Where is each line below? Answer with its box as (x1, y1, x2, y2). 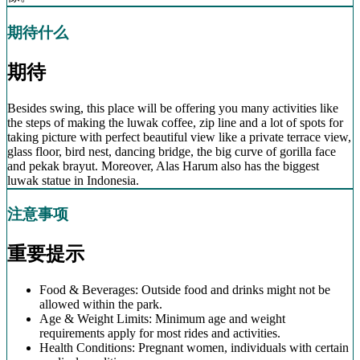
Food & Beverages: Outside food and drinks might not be (39, 283, 330, 297)
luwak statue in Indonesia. (7, 173, 139, 187)
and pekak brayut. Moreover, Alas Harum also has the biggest (7, 158, 319, 173)
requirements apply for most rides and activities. (39, 326, 280, 341)
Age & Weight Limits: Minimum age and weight (39, 312, 285, 326)
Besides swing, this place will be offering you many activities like (7, 100, 338, 115)
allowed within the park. (39, 297, 162, 312)
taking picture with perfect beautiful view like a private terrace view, (7, 129, 351, 144)
